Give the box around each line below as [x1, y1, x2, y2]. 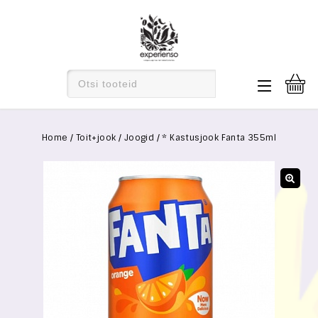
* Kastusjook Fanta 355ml [162, 132, 276, 143]
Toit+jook [75, 132, 116, 143]
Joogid [124, 132, 155, 143]
